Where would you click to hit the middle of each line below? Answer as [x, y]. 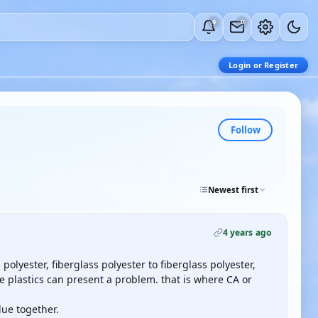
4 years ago [247, 232]
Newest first [233, 190]
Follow [245, 130]
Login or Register [263, 65]
